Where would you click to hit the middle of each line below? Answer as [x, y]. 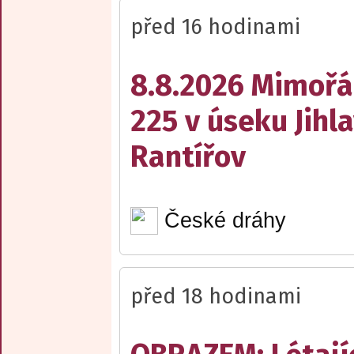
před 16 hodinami [215, 26]
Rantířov [188, 156]
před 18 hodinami [216, 296]
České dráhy [225, 220]
